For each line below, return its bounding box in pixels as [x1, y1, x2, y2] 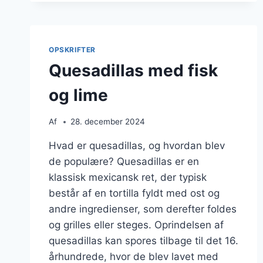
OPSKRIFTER [49, 45, 96, 54]
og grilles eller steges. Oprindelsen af [49, 219, 224, 231]
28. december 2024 [70, 117, 146, 127]
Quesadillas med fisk [49, 60, 218, 81]
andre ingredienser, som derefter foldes [49, 203, 237, 215]
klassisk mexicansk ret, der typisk [49, 171, 207, 184]
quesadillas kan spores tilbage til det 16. [49, 235, 238, 247]
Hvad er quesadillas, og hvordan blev [49, 140, 225, 152]
